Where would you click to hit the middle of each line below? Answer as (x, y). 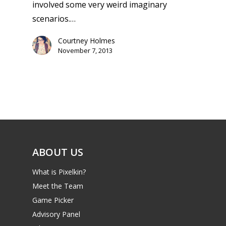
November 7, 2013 (85, 51)
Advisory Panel (56, 214)
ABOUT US (58, 152)
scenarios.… (54, 19)
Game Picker (53, 200)
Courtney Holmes (87, 41)
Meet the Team (58, 186)
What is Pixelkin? (59, 172)
